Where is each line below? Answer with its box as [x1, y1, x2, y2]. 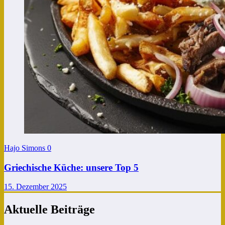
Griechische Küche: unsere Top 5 [4, 162, 139, 173]
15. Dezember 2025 [4, 182, 67, 191]
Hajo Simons [4, 143, 47, 152]
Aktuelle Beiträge [4, 203, 95, 216]
